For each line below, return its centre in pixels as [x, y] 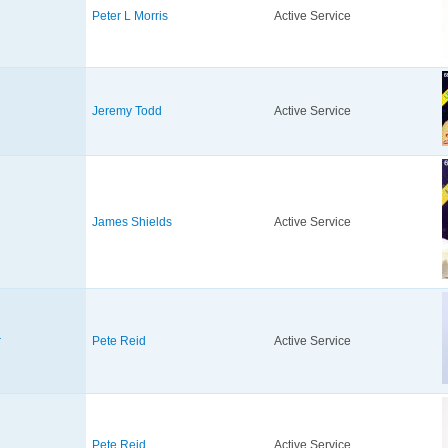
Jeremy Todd [127, 111]
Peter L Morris [130, 16]
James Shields [132, 222]
